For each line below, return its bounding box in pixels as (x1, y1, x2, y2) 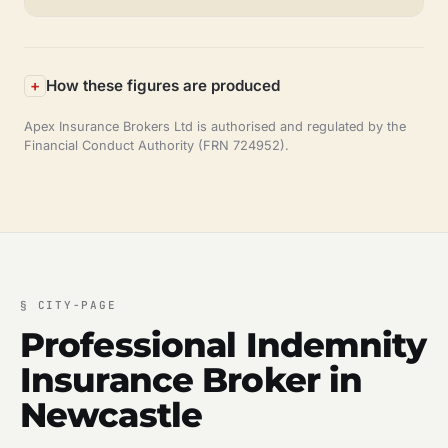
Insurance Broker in (20, 359, 363, 402)
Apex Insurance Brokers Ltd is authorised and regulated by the (24, 119, 406, 135)
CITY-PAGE (37, 298, 117, 313)
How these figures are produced (46, 76, 280, 96)
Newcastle (20, 394, 203, 437)
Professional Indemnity (20, 324, 427, 367)
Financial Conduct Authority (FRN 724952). (24, 138, 289, 154)
